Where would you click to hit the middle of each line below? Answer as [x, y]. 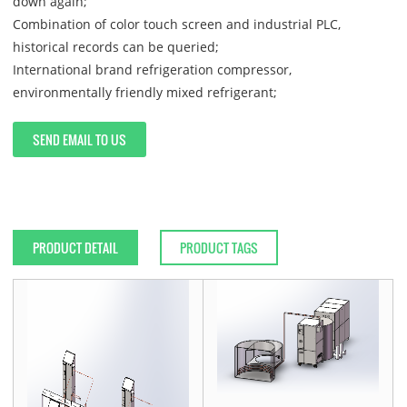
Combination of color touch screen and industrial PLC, [177, 25]
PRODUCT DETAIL [76, 248]
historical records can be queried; [116, 47]
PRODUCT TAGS [219, 248]
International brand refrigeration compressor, [153, 70]
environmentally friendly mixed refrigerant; [145, 93]
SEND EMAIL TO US [80, 140]
